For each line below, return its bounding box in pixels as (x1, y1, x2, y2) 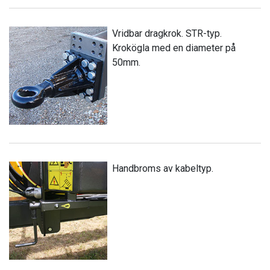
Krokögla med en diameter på (112, 42, 236, 54)
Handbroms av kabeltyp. (112, 162, 214, 174)
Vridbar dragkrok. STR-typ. (112, 27, 222, 39)
